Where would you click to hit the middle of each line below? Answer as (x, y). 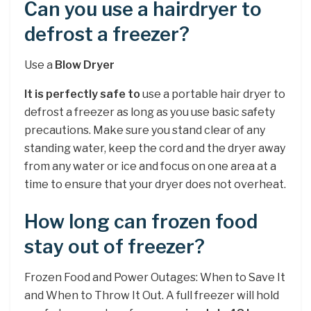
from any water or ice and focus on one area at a (150, 167)
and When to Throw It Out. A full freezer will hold (152, 296)
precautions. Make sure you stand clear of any (145, 131)
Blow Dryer (85, 65)
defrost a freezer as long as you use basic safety (150, 112)
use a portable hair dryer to (213, 94)
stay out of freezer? (115, 246)
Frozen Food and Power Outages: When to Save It (155, 278)
